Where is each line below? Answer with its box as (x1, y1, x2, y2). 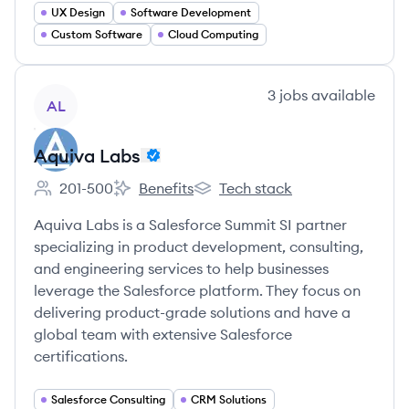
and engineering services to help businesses (34, 259, 329, 278)
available (308, 86, 375, 104)
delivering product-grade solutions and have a (34, 303, 351, 321)
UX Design (51, 5, 105, 19)
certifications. (34, 347, 128, 365)
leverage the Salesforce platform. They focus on (34, 281, 361, 299)
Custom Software (51, 27, 142, 41)
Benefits (139, 179, 194, 197)
